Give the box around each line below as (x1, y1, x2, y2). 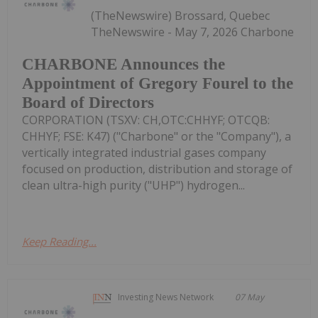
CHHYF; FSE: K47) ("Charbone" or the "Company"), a (22, 128, 291, 145)
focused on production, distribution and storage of (22, 161, 292, 177)
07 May (235, 291, 265, 304)
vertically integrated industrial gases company (22, 145, 266, 161)
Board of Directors (22, 94, 154, 112)
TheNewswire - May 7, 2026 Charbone (91, 23, 295, 40)
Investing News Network (118, 291, 214, 304)
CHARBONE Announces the (22, 55, 225, 74)
